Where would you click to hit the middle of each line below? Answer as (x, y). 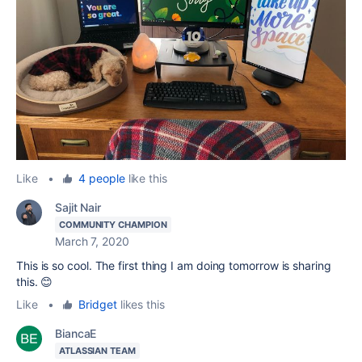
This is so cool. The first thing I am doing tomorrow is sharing (174, 266)
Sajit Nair (78, 208)
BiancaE (76, 334)
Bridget (98, 305)
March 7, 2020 (92, 242)
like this (146, 179)
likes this (141, 305)
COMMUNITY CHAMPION (113, 225)
